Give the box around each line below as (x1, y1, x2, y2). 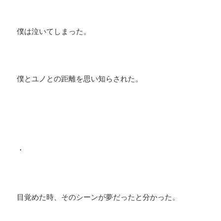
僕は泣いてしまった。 (17, 26, 91, 37)
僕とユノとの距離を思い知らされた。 (17, 74, 143, 84)
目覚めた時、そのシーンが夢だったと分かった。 (17, 192, 180, 202)
